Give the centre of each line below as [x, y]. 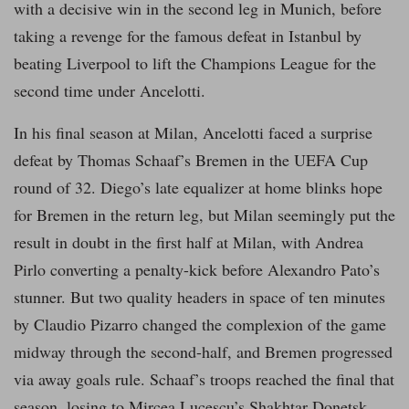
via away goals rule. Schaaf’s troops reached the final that [204, 379]
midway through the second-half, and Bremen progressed [203, 352]
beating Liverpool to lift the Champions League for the [195, 63]
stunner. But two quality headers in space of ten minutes [199, 297]
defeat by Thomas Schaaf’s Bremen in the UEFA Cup [191, 160]
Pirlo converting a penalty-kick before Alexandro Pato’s [197, 270]
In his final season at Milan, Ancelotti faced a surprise [193, 133]
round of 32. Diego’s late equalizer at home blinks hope [198, 188]
